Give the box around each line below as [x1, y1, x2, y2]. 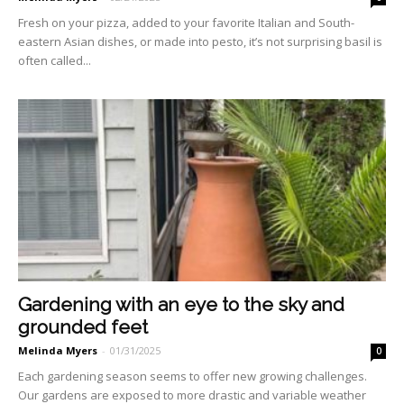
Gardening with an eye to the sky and [18, 292, 344, 316]
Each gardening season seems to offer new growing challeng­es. [18, 367, 367, 384]
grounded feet [18, 315, 148, 338]
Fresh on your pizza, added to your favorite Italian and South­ [18, 14, 354, 32]
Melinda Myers [18, 343, 97, 357]
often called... [18, 52, 91, 69]
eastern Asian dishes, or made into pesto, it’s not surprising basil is [18, 33, 382, 50]
